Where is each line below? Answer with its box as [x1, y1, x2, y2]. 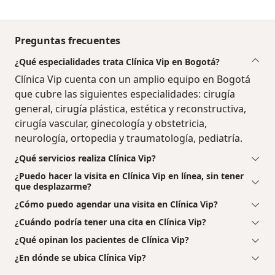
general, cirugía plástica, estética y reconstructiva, [15, 101, 246, 115]
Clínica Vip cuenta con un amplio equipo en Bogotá [15, 72, 250, 86]
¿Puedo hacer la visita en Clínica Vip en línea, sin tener [15, 169, 244, 182]
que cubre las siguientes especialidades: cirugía [15, 87, 235, 101]
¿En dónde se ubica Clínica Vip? [15, 251, 146, 263]
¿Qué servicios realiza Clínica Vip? [15, 152, 156, 164]
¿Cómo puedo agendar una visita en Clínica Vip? [15, 198, 218, 210]
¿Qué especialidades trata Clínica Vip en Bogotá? [15, 55, 220, 68]
